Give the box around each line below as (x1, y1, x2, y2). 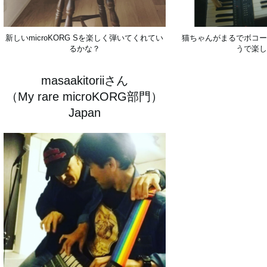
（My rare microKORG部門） (6, 90, 163, 104)
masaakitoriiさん (41, 74, 128, 88)
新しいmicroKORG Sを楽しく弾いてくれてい (5, 33, 164, 43)
